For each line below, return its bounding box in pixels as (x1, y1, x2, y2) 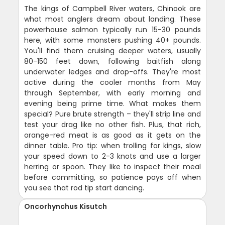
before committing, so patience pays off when (24, 172, 201, 183)
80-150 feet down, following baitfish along (24, 56, 201, 67)
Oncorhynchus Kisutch (24, 201, 107, 212)
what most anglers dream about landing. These (24, 14, 201, 25)
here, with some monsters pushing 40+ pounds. (24, 35, 201, 46)
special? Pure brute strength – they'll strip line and (24, 109, 201, 120)
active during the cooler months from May (24, 77, 201, 88)
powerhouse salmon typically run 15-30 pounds (24, 25, 201, 35)
